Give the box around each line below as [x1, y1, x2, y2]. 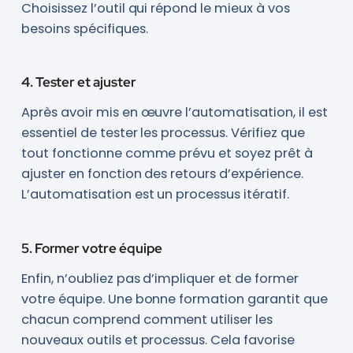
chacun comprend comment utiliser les [20, 310, 273, 329]
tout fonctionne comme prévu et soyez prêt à [20, 144, 314, 163]
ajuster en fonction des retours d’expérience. [20, 165, 303, 184]
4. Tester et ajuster [20, 73, 136, 91]
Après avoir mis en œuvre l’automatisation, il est [20, 103, 328, 122]
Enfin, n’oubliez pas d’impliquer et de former [20, 269, 299, 288]
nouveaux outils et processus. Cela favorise [20, 331, 295, 350]
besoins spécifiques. [20, 19, 148, 38]
